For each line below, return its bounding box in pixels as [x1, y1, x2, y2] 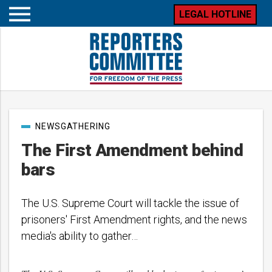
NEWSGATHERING [35, 121, 110, 131]
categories [21, 130, 59, 140]
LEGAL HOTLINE [179, 8, 251, 20]
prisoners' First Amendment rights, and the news [21, 213, 247, 226]
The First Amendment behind [21, 140, 243, 160]
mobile [19, 33, 46, 44]
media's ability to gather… [21, 229, 138, 242]
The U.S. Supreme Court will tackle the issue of [21, 197, 239, 209]
